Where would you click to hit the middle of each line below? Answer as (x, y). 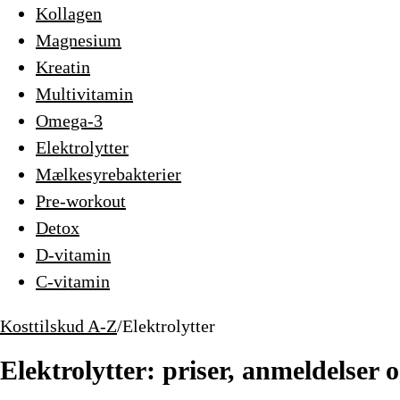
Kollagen (69, 13)
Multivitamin (84, 94)
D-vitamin (73, 254)
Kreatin (63, 67)
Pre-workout (81, 201)
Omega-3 (69, 121)
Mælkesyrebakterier (108, 174)
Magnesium (79, 40)
